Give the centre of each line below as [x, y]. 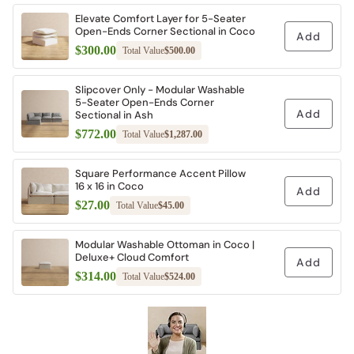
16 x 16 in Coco [109, 186]
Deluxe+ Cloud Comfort [132, 257]
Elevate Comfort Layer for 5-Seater [160, 19]
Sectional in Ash [114, 115]
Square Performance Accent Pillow [160, 173]
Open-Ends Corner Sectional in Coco [165, 31]
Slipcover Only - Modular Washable [160, 90]
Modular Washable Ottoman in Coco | [165, 245]
